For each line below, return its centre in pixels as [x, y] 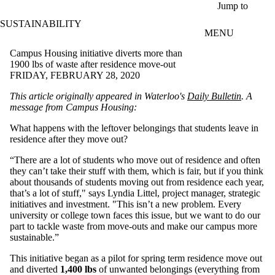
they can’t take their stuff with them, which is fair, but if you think [137, 171]
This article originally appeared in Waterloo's [99, 96]
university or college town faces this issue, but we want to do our [135, 215]
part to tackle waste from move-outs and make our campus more [134, 226]
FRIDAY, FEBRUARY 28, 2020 [75, 75]
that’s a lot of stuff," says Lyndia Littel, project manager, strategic [135, 193]
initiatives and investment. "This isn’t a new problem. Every [126, 204]
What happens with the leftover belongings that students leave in [134, 128]
